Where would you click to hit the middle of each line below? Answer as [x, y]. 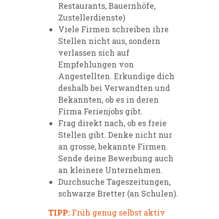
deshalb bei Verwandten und [114, 88]
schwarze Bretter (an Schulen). [118, 193]
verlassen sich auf [94, 52]
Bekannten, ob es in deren [109, 99]
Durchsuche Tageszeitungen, [114, 181]
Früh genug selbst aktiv [118, 212]
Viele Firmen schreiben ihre [113, 29]
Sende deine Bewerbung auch [116, 158]
